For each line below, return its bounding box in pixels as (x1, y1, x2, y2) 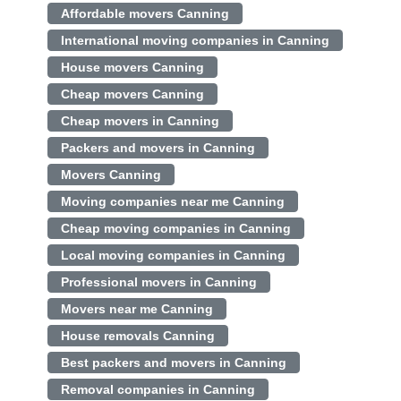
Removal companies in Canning (60, 381, 255, 397)
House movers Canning (60, 59, 204, 74)
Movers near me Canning (60, 301, 213, 316)
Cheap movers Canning (60, 86, 204, 101)
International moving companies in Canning (60, 32, 329, 47)
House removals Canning (60, 328, 215, 343)
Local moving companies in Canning (60, 247, 286, 262)
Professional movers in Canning (60, 274, 257, 289)
